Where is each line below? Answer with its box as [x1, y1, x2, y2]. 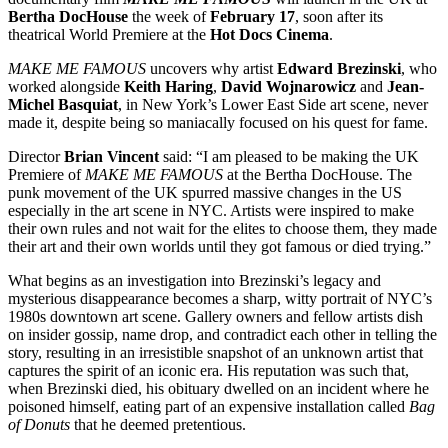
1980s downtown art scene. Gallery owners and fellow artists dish [8, 308, 423, 326]
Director [8, 148, 64, 166]
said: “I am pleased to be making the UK [159, 148, 419, 166]
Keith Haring [120, 78, 213, 96]
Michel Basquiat [8, 96, 118, 114]
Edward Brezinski [277, 60, 401, 78]
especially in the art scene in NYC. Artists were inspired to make [8, 202, 414, 220]
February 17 [206, 8, 295, 26]
